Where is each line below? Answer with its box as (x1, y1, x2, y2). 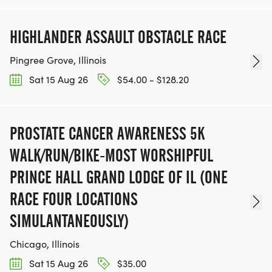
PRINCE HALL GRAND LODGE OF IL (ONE (10, 166, 228, 188)
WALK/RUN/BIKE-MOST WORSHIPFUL (10, 144, 213, 166)
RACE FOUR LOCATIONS (10, 188, 138, 209)
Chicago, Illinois (10, 237, 80, 250)
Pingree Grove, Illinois (10, 53, 106, 66)
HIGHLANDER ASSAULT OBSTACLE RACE (10, 26, 226, 47)
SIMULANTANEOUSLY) (10, 210, 129, 231)
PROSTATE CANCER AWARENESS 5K (10, 123, 205, 144)
